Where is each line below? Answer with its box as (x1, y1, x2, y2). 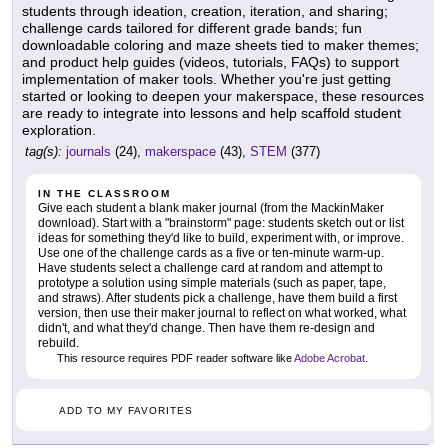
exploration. (22, 122, 96, 139)
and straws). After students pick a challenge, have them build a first (38, 291, 397, 306)
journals (66, 144, 111, 160)
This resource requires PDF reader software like (54, 352, 294, 365)
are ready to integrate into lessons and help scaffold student (22, 105, 401, 122)
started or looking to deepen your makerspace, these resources (22, 88, 424, 105)
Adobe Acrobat (294, 352, 365, 365)
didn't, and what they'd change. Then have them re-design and (38, 321, 375, 336)
